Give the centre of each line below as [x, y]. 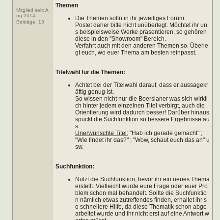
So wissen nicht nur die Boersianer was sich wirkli [141, 98]
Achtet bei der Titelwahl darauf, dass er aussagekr [141, 85]
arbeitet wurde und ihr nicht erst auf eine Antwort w [142, 213]
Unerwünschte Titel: [101, 133]
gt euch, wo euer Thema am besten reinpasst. [136, 52]
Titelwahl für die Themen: [90, 72]
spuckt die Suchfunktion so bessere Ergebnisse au [142, 119]
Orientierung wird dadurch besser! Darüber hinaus [142, 112]
